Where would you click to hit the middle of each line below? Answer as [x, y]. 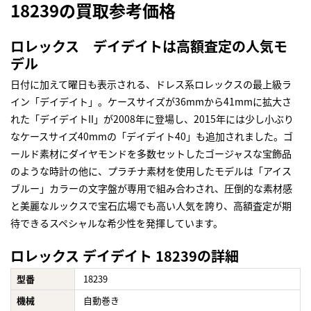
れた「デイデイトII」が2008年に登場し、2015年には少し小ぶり [152, 119]
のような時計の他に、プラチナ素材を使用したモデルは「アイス [151, 171]
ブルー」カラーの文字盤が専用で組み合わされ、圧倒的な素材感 [151, 188]
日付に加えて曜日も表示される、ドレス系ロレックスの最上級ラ [151, 84]
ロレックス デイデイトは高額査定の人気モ [149, 47]
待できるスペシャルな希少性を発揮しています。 [117, 223]
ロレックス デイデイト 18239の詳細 [125, 256]
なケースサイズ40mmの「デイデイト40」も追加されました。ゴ [152, 136]
